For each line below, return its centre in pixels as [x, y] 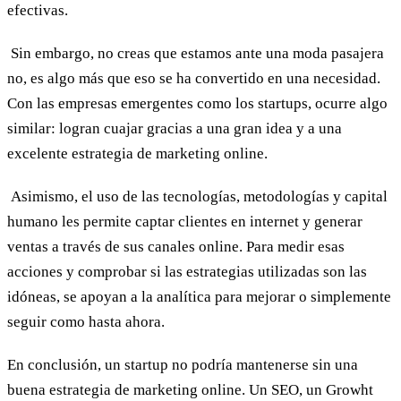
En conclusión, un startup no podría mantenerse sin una [183, 365]
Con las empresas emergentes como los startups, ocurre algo [197, 104]
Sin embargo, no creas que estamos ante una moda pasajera [196, 54]
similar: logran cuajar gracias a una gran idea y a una [175, 129]
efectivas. [38, 11]
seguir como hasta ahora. [86, 322]
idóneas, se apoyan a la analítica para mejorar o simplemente [199, 297]
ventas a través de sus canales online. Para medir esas [176, 247]
